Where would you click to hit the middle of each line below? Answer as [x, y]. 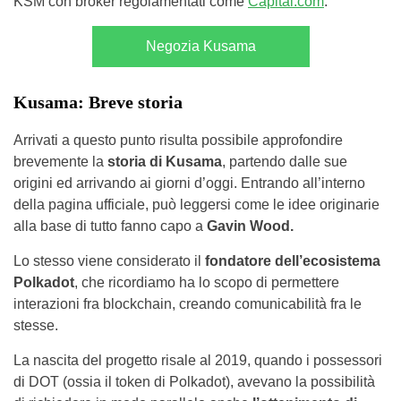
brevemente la [59, 161]
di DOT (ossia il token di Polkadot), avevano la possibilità [194, 381]
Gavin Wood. [250, 226]
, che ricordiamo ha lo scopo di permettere [207, 282]
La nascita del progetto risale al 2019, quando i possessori [198, 360]
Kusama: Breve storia [98, 102]
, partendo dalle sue [285, 161]
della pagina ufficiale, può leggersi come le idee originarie [196, 204]
